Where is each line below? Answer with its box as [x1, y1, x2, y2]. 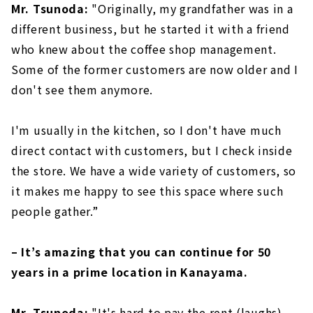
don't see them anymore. [11, 80, 154, 98]
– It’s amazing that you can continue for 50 [11, 242, 272, 260]
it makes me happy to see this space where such [11, 182, 284, 199]
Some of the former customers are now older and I [11, 60, 298, 78]
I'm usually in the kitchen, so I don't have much [11, 121, 282, 138]
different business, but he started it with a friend [11, 20, 290, 37]
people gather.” [11, 202, 99, 219]
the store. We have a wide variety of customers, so [11, 161, 297, 179]
